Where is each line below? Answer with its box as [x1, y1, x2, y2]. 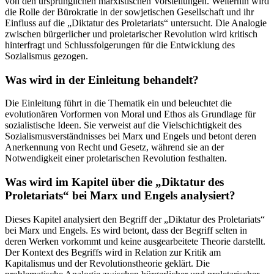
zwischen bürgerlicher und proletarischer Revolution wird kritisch [5, 28, 257, 39]
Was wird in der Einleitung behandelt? [5, 73, 199, 86]
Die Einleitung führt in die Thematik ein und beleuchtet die [5, 98, 232, 109]
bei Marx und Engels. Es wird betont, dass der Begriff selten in [5, 224, 247, 235]
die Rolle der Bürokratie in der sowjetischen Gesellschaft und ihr [5, 6, 254, 17]
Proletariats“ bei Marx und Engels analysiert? [5, 189, 235, 202]
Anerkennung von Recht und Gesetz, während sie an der [5, 142, 224, 153]
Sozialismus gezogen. [5, 50, 88, 61]
